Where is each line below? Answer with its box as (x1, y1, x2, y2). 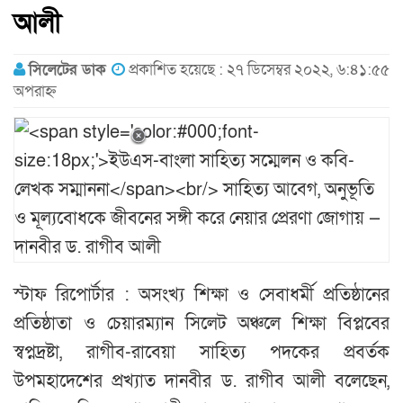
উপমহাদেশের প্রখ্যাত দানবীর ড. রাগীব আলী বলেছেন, (13, 370, 390, 394)
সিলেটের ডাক (29, 59, 112, 81)
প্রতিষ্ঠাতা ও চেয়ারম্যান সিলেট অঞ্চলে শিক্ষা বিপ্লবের (13, 312, 390, 336)
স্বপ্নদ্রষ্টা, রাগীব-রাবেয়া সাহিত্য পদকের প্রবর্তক (13, 341, 390, 365)
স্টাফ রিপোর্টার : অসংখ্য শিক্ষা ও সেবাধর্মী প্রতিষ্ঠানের (13, 283, 390, 308)
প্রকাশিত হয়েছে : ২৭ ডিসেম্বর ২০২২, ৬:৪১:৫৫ (125, 59, 390, 81)
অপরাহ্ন (13, 81, 57, 103)
